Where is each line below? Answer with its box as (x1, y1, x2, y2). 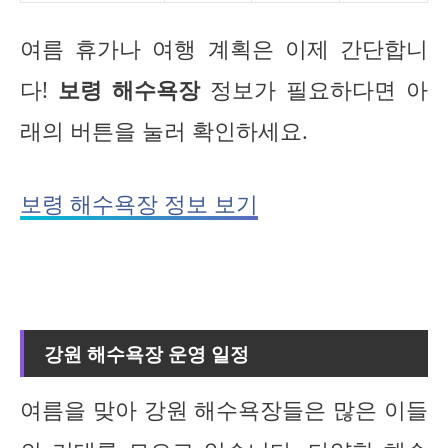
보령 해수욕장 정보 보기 (20, 189, 258, 219)
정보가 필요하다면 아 (200, 75, 428, 104)
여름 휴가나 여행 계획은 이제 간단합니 (20, 34, 428, 63)
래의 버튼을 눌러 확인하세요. (20, 116, 308, 145)
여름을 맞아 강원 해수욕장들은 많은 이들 (20, 394, 428, 424)
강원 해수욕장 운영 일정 (44, 339, 249, 368)
